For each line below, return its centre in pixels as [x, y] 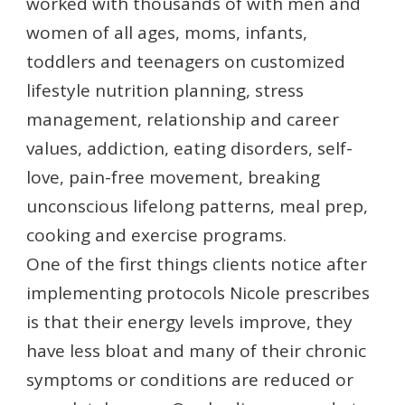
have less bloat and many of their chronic [196, 351]
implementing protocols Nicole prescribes [198, 293]
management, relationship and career [183, 119]
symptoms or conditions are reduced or [190, 380]
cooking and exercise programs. [156, 235]
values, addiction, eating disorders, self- [189, 148]
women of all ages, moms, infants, [167, 33]
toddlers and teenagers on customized [186, 61]
